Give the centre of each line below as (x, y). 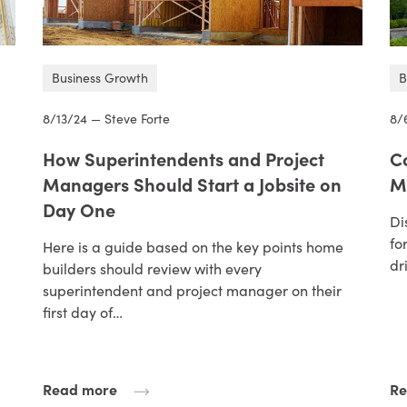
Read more (79, 388)
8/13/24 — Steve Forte (106, 118)
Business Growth (99, 77)
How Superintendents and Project (183, 158)
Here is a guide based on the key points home (193, 246)
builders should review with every (152, 268)
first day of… (82, 312)
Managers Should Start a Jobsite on (192, 184)
